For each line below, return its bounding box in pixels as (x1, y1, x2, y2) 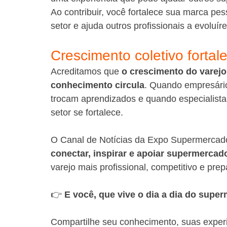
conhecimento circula (51, 80, 144, 90)
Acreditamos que (51, 66, 122, 77)
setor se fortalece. (51, 107, 123, 118)
